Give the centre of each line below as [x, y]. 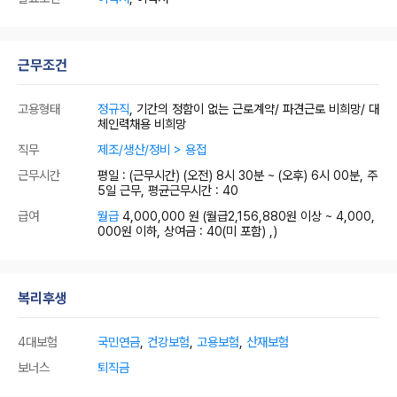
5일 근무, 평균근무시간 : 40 [168, 190]
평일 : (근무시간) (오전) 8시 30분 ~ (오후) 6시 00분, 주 [237, 175]
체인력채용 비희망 [142, 124]
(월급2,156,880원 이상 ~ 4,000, [289, 216]
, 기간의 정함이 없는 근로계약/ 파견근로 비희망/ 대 [254, 109]
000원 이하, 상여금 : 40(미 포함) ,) [187, 231]
